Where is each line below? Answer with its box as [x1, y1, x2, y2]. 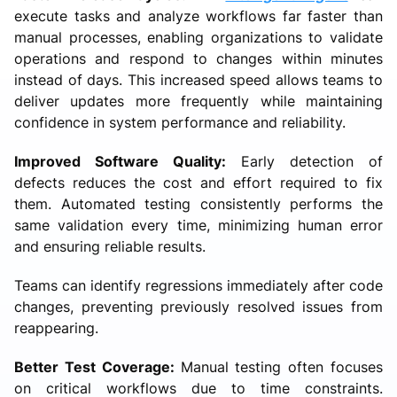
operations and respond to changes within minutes [14, 49, 383, 67]
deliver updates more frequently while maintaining [14, 91, 383, 110]
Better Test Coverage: [14, 357, 181, 376]
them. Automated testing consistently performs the [14, 194, 383, 213]
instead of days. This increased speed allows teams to [14, 70, 383, 89]
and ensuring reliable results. [14, 237, 206, 255]
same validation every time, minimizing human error [14, 215, 383, 234]
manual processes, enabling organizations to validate [14, 27, 383, 46]
